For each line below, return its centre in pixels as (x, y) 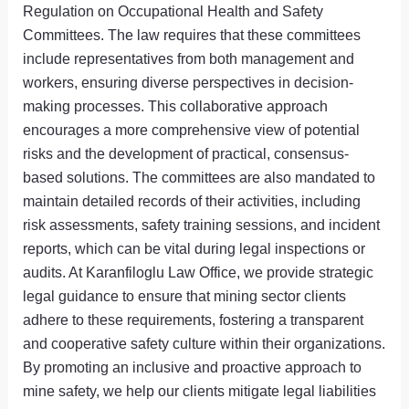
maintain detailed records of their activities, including (192, 200)
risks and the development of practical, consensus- (186, 153)
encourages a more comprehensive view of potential (192, 129)
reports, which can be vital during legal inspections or (194, 248)
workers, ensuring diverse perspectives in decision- (189, 82)
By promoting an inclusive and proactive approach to (193, 367)
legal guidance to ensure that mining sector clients (185, 295)
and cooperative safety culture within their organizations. (204, 343)
